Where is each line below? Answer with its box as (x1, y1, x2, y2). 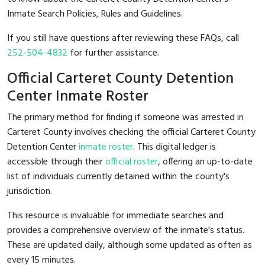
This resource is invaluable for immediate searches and (7, 208, 224, 224)
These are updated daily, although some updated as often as (7, 237, 252, 253)
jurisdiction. (7, 183, 52, 199)
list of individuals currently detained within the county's (7, 169, 230, 185)
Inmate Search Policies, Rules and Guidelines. (7, 6, 183, 22)
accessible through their (7, 154, 105, 170)
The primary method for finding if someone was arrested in (7, 109, 244, 125)
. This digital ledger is (133, 139, 216, 155)
